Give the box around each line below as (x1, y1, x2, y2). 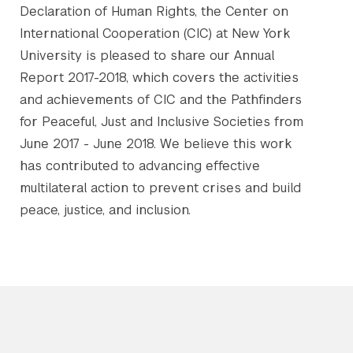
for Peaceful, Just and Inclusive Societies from (20, 113, 303, 130)
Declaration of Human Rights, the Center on (20, 2, 288, 20)
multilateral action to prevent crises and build (20, 179, 301, 196)
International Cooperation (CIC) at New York (20, 24, 290, 42)
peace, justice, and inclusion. (20, 201, 195, 218)
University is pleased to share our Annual (20, 46, 274, 64)
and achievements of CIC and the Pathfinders (20, 91, 302, 108)
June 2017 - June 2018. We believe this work (20, 135, 292, 152)
